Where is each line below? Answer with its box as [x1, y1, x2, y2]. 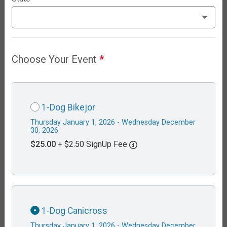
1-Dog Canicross [42, 206, 108, 216]
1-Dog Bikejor [42, 102, 96, 113]
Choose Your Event [12, 53, 100, 66]
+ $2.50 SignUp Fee [58, 139, 130, 149]
